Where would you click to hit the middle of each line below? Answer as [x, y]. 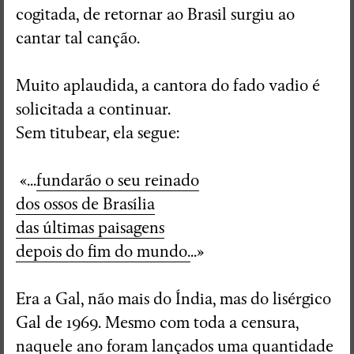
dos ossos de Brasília [85, 204]
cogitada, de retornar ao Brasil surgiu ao [155, 14]
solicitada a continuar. [93, 109]
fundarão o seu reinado [118, 180]
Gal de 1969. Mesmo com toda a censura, [157, 322]
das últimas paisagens [90, 228]
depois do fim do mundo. [103, 251]
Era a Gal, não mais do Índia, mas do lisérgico [173, 299]
